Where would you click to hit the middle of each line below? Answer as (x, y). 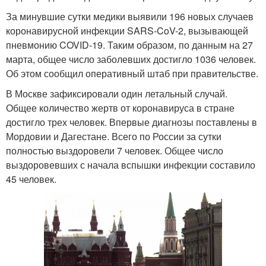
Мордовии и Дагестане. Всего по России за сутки (114, 136)
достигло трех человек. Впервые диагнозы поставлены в (132, 122)
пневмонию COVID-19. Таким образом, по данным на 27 (129, 45)
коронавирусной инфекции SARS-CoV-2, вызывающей (127, 30)
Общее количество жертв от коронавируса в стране (120, 107)
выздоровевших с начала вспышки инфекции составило (131, 164)
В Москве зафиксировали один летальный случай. (117, 93)
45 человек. (31, 179)
